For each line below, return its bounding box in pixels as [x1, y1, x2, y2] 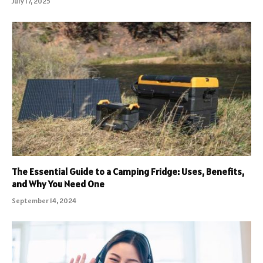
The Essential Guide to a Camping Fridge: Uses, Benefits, [12, 166, 244, 178]
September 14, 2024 [12, 196, 76, 205]
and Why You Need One [12, 178, 104, 190]
